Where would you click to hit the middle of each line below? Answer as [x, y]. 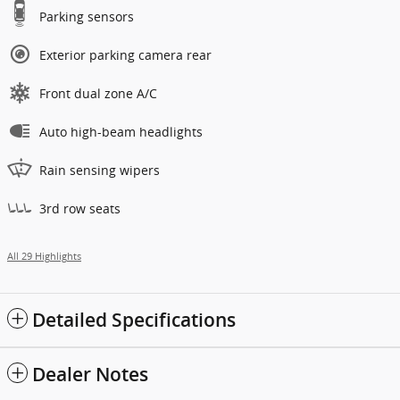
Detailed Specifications [134, 321]
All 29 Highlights [44, 257]
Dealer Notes [90, 375]
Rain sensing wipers [100, 171]
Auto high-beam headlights [121, 132]
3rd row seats [80, 209]
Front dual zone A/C [98, 94]
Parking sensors [87, 17]
